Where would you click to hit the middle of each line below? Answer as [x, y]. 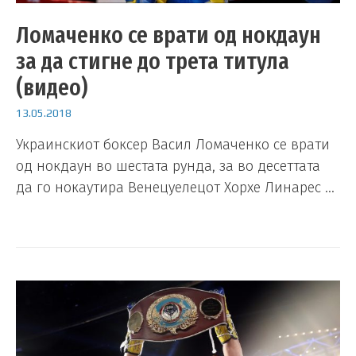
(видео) [52, 88]
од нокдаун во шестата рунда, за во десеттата [168, 166]
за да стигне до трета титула [153, 62]
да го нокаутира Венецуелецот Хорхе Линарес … [175, 187]
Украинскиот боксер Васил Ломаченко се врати [173, 144]
